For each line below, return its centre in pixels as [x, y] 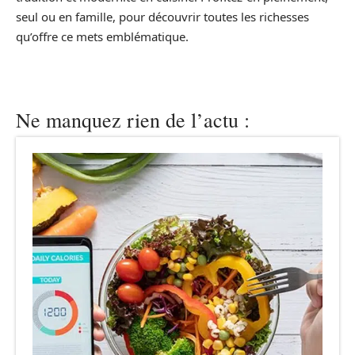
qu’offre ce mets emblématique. [102, 36]
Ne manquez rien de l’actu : [133, 120]
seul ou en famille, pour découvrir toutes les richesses [162, 17]
